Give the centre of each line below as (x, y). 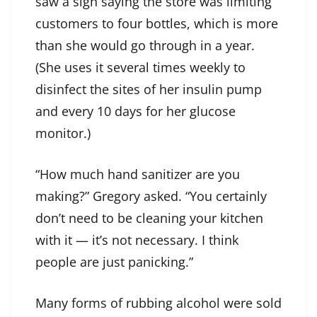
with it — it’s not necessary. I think (137, 240)
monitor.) (63, 133)
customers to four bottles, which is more (157, 24)
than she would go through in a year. (145, 46)
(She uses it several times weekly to (140, 68)
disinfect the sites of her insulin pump (149, 90)
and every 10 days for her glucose (136, 111)
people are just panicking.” (114, 262)
